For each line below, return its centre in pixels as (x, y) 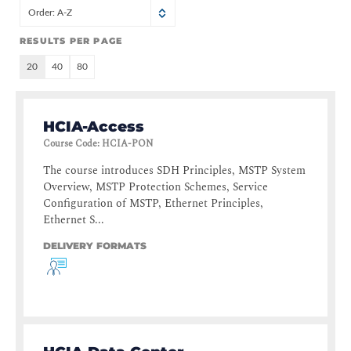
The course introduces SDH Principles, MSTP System (174, 171)
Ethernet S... (74, 220)
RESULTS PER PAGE (71, 41)
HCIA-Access (94, 127)
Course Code (70, 144)
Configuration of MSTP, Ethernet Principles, (153, 204)
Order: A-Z (50, 13)
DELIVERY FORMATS (95, 246)
